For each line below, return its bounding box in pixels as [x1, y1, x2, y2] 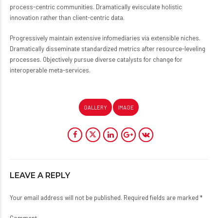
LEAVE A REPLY [10, 170, 70, 180]
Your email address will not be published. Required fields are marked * [10, 193, 202, 201]
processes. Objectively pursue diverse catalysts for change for [10, 55, 182, 64]
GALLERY [83, 104, 107, 111]
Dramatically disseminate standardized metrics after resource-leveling [10, 45, 205, 53]
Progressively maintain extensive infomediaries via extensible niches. [10, 34, 200, 42]
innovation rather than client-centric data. [10, 14, 125, 22]
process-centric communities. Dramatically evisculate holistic [10, 3, 182, 11]
